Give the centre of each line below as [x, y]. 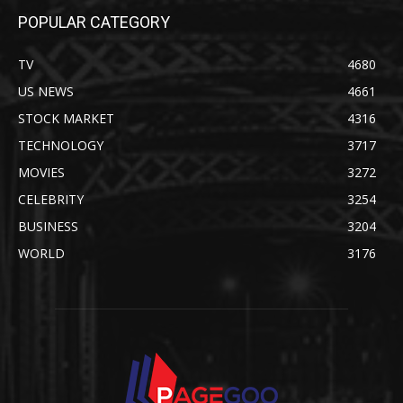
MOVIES [41, 173]
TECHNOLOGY [61, 146]
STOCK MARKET [66, 119]
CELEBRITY [51, 200]
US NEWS [46, 92]
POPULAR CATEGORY [94, 22]
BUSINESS [48, 227]
